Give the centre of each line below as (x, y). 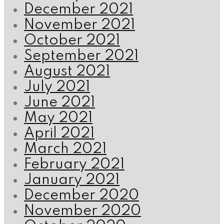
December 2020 (81, 196)
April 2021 (59, 134)
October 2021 (72, 41)
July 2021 (57, 87)
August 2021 (67, 72)
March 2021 (65, 149)
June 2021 (59, 103)
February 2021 (74, 165)
